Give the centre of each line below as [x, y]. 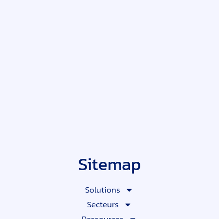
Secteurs [103, 205]
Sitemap [109, 164]
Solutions [103, 190]
